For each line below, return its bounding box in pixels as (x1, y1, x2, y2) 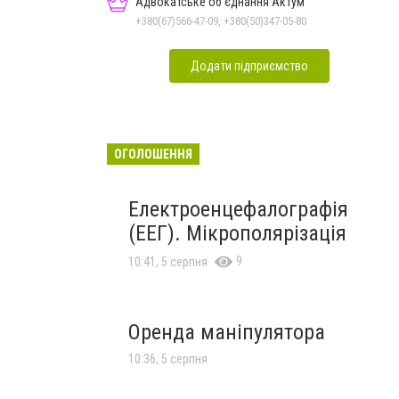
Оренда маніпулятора (128, 319, 325, 345)
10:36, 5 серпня (128, 351, 208, 366)
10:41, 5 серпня (128, 254, 208, 269)
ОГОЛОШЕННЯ (114, 146, 192, 161)
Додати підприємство (191, 58, 308, 73)
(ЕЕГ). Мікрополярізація (128, 220, 346, 246)
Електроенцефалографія (128, 196, 348, 222)
